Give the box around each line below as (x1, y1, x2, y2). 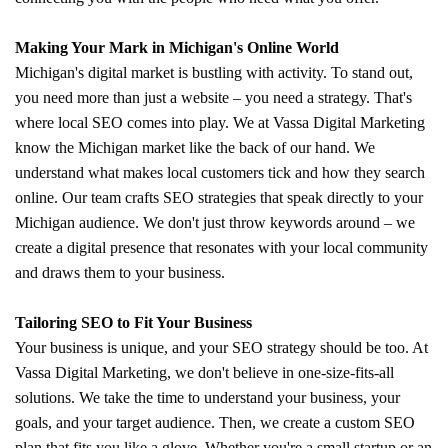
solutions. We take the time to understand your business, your (15, 388, 400, 406)
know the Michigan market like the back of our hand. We (15, 138, 375, 156)
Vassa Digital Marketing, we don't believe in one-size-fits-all (15, 363, 394, 381)
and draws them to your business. (15, 263, 229, 281)
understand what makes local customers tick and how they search (15, 163, 425, 181)
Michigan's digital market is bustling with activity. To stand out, (15, 63, 413, 81)
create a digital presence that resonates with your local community (15, 238, 428, 256)
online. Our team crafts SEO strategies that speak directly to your (15, 188, 423, 206)
